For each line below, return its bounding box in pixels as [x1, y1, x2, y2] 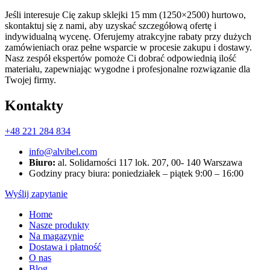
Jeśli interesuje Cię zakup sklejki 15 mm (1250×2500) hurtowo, [5, 9, 246, 20]
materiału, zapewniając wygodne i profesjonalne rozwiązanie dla [5, 63, 250, 74]
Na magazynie [29, 230, 84, 241]
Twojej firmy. [5, 74, 56, 85]
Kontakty [5, 97, 63, 113]
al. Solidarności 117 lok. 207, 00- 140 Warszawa [55, 157, 242, 168]
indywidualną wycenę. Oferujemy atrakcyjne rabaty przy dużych [5, 31, 251, 42]
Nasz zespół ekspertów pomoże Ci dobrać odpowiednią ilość [5, 52, 236, 63]
